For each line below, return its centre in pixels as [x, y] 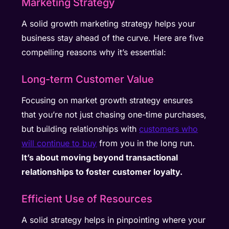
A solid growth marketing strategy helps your [109, 24]
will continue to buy [59, 143]
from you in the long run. [146, 143]
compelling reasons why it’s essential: [94, 52]
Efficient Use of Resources [87, 199]
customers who [169, 129]
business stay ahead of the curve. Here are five [113, 38]
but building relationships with [81, 129]
